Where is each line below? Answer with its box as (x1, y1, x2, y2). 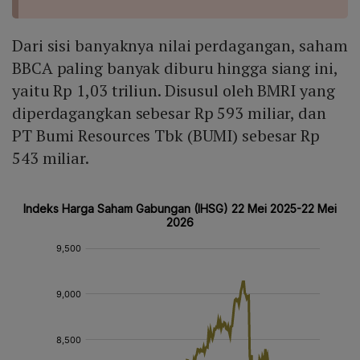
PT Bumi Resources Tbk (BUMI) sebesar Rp (12, 125, 321, 147)
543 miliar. (12, 147, 92, 170)
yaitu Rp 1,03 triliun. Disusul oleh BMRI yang (12, 80, 335, 102)
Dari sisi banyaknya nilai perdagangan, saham (12, 35, 348, 57)
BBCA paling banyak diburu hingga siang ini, (12, 57, 337, 80)
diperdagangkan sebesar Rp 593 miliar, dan (12, 102, 326, 125)
